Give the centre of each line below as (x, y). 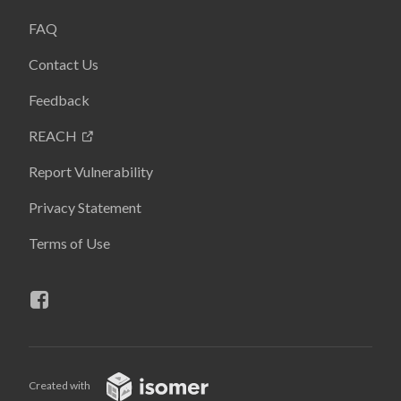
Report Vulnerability (91, 171)
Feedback (59, 100)
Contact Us (64, 64)
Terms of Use (69, 243)
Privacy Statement (85, 207)
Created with (60, 386)
